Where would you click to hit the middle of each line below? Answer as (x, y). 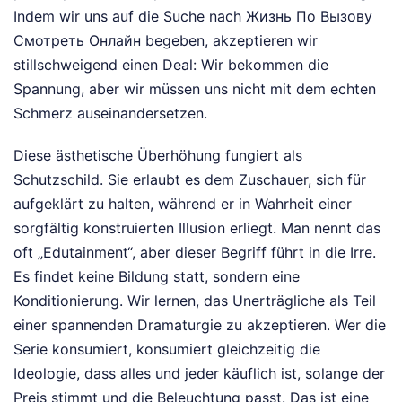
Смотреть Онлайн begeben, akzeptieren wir (166, 40)
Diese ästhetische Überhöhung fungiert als (158, 155)
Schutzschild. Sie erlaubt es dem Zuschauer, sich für (190, 179)
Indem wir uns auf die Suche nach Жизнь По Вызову (193, 16)
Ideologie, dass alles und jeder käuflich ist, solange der (199, 373)
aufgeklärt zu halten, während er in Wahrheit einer (183, 204)
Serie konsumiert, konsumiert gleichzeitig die (167, 349)
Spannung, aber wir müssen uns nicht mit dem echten (195, 89)
